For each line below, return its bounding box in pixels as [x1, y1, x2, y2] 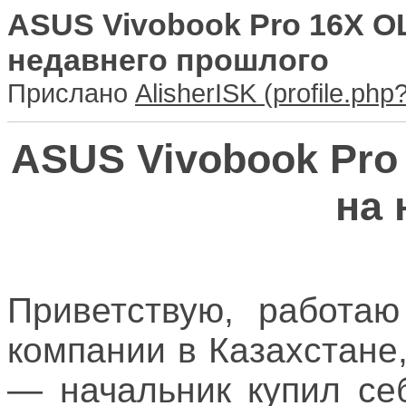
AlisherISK [135, 78, 256, 108]
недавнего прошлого [7, 43, 329, 77]
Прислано [7, 78, 135, 108]
